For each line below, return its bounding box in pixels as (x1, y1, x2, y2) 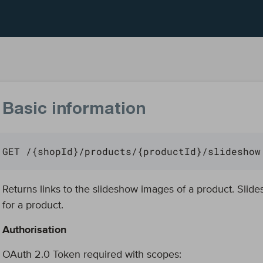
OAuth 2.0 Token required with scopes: (2, 249, 181, 260)
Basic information (2, 102, 146, 119)
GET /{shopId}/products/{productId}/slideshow (2, 145, 261, 157)
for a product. (2, 200, 63, 211)
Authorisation (2, 225, 66, 235)
